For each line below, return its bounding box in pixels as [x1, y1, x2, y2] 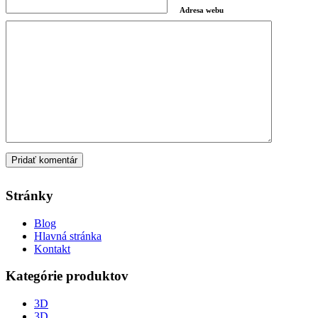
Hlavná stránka [34, 229, 102, 242]
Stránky [6, 187, 53, 203]
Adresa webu [180, 6, 224, 15]
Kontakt [34, 242, 70, 255]
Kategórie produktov [6, 268, 128, 284]
